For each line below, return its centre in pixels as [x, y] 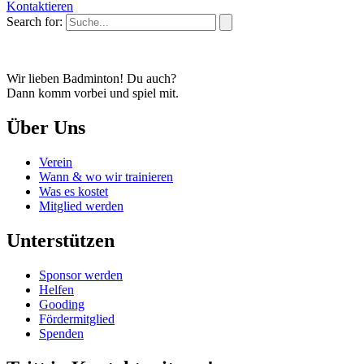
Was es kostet [74, 191]
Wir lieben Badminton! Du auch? [91, 79]
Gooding [62, 304]
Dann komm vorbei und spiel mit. [93, 93]
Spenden [61, 333]
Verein [56, 162]
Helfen [56, 289]
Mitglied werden [81, 206]
